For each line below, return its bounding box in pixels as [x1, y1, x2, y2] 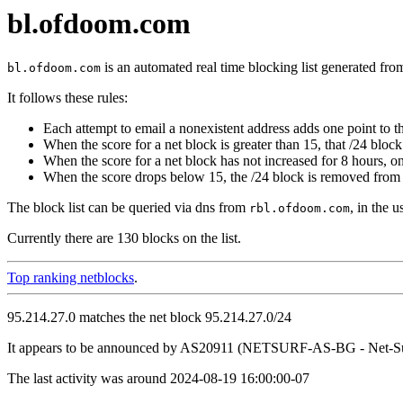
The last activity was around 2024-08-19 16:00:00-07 [7, 371, 309, 387]
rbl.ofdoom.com [249, 201, 350, 216]
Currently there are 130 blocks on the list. [7, 230, 241, 246]
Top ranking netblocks [7, 270, 134, 286]
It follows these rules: [7, 90, 128, 106]
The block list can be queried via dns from [7, 200, 249, 216]
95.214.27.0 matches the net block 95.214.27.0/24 [7, 309, 291, 326]
